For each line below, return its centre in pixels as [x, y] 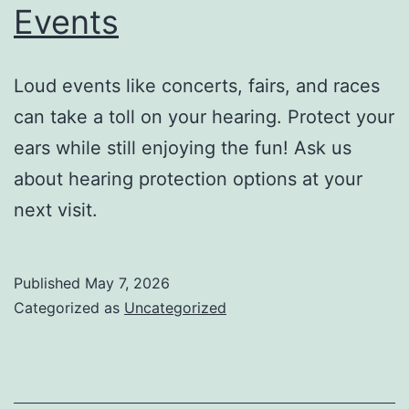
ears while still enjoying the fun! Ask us [183, 147]
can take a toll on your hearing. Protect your [204, 116]
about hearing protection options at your [188, 178]
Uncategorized [175, 307]
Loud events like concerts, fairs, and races [197, 85]
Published [49, 283]
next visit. [56, 210]
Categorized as [69, 307]
